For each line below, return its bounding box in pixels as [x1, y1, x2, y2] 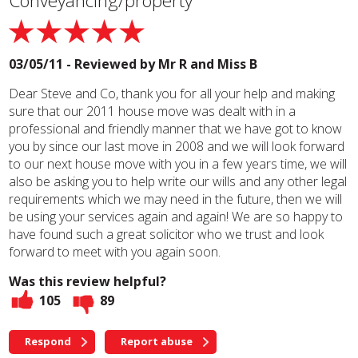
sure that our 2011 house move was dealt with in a [9, 102, 296, 120]
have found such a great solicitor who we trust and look [9, 225, 324, 243]
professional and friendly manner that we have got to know [9, 120, 343, 137]
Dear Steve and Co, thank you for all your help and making [9, 85, 336, 102]
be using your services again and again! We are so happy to [9, 208, 344, 225]
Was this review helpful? [9, 272, 167, 290]
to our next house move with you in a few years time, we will [9, 155, 348, 173]
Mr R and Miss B [158, 55, 258, 73]
